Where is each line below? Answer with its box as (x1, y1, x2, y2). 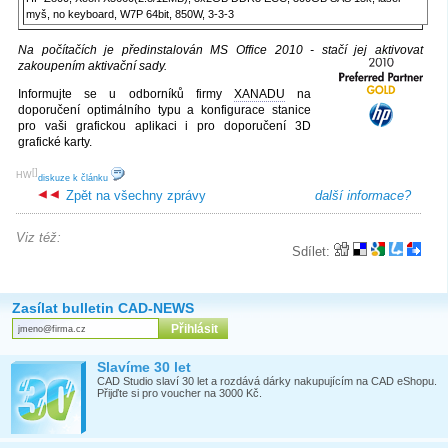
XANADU (233, 87, 285, 102)
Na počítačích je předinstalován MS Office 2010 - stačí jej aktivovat (18, 43, 423, 58)
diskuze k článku (38, 173, 111, 184)
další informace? (315, 188, 411, 204)
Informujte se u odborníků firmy (18, 87, 234, 102)
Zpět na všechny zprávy (62, 188, 206, 204)
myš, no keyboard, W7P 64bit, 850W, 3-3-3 (26, 8, 234, 21)
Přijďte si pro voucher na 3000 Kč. (97, 387, 262, 400)
